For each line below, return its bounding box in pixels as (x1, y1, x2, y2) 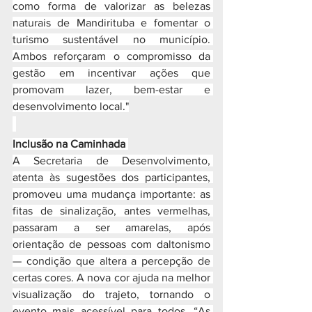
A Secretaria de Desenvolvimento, (13, 155, 210, 166)
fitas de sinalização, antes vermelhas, (13, 205, 210, 217)
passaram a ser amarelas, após (13, 221, 210, 233)
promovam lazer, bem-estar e (13, 84, 210, 95)
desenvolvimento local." (13, 100, 129, 112)
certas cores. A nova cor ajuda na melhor (13, 272, 210, 283)
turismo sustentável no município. (13, 33, 210, 45)
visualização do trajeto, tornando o (13, 288, 210, 300)
